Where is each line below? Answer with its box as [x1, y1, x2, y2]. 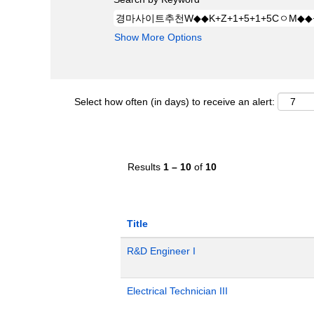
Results [128, 161, 163, 172]
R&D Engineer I [127, 245, 196, 257]
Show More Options [114, 32, 202, 43]
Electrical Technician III [127, 285, 228, 296]
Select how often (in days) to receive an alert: [74, 96, 275, 107]
